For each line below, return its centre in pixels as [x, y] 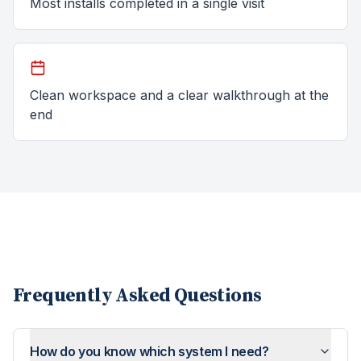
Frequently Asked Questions [137, 296]
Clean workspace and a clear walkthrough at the [179, 95]
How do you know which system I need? [149, 351]
